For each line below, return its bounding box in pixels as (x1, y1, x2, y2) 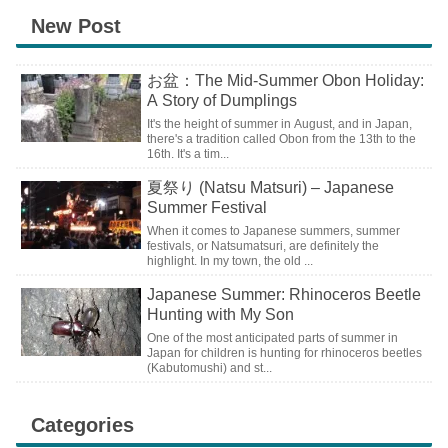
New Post (31, 14, 121, 37)
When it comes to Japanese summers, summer (147, 223, 401, 238)
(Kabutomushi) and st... (147, 360, 273, 375)
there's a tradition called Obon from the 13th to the (147, 131, 417, 146)
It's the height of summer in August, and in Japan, (147, 116, 413, 131)
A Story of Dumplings (147, 91, 298, 109)
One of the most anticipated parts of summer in (147, 330, 399, 345)
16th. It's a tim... (147, 146, 230, 161)
